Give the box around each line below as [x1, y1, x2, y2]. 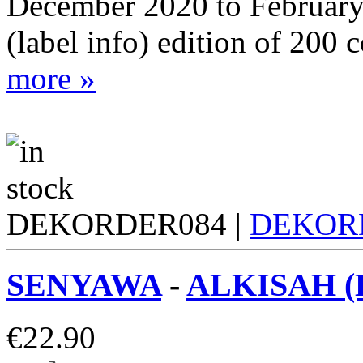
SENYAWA [6, 267, 161, 304]
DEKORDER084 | [6, 207, 250, 242]
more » [6, 61, 96, 96]
